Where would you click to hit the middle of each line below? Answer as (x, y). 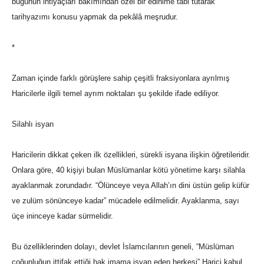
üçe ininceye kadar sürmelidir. (62, 216)
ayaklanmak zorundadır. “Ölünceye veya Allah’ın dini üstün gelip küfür (131, 186)
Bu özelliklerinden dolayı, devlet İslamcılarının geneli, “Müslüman (123, 247)
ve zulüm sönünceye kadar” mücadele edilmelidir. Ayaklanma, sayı (126, 201)
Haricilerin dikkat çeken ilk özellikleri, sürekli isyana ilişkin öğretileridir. (131, 155)
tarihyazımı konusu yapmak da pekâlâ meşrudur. (95, 17)
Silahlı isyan (33, 124)
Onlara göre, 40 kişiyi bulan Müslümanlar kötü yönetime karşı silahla (128, 170)
